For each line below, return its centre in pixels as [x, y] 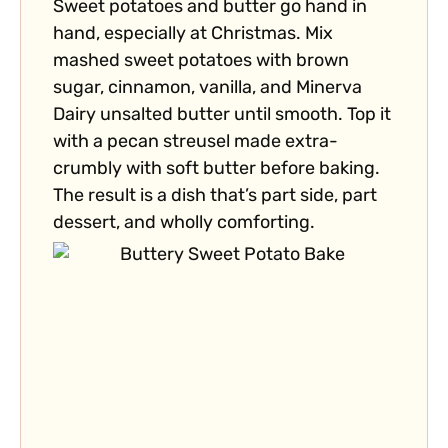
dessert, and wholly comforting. [184, 224]
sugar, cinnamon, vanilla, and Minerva [207, 89]
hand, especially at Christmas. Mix [193, 35]
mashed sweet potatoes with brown [201, 62]
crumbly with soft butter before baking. [216, 170]
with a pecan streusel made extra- [195, 143]
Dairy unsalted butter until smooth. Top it [222, 116]
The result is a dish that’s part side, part [215, 197]
